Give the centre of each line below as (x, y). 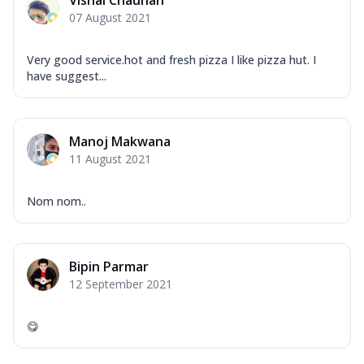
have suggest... (67, 76)
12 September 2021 (121, 284)
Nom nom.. (56, 201)
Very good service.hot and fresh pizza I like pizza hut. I (171, 59)
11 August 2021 (110, 158)
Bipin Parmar (109, 266)
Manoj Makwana (120, 141)
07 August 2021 (110, 17)
